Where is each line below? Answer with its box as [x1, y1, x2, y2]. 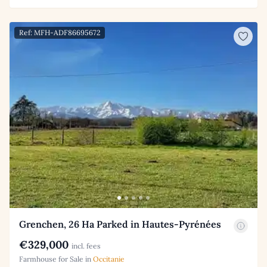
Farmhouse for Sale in [19, 254, 93, 264]
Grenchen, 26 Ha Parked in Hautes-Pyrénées [19, 218, 221, 231]
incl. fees [72, 241, 101, 251]
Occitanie [93, 254, 125, 264]
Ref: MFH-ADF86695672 [19, 28, 100, 38]
